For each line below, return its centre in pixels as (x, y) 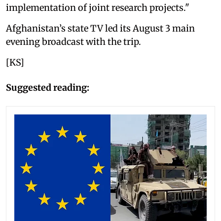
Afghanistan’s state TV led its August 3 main (100, 28)
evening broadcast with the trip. (74, 41)
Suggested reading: (48, 87)
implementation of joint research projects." (98, 7)
